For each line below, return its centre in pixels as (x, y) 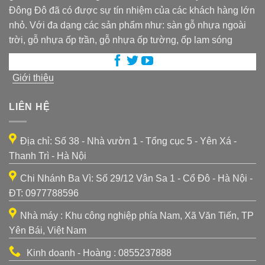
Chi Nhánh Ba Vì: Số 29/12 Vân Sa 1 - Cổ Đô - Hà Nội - (136, 178)
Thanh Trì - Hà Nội (48, 156)
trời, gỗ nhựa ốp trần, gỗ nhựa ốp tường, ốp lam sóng (121, 40)
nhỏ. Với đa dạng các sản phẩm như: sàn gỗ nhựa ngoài (127, 25)
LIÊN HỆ (30, 107)
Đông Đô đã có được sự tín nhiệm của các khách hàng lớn (132, 11)
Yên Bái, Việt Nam (48, 230)
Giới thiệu (33, 78)
